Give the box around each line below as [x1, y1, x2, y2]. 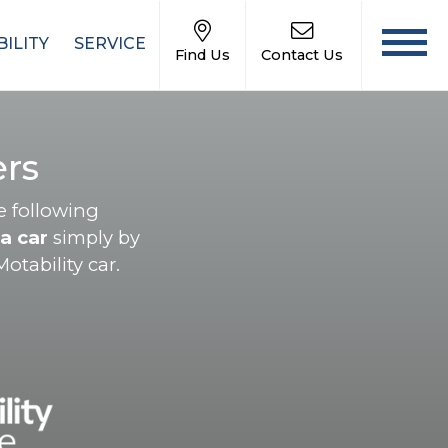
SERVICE [74, 34, 147, 53]
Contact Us [261, 46, 343, 64]
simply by [48, 226, 140, 249]
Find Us [175, 46, 230, 64]
